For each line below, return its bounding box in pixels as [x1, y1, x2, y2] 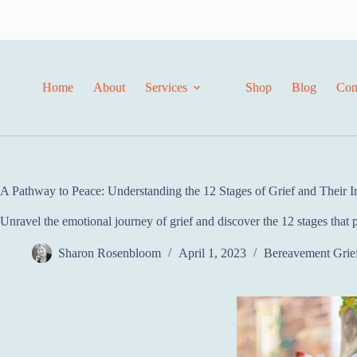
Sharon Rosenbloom [58, 246, 161, 261]
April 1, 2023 [178, 246, 246, 261]
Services [144, 80, 187, 94]
